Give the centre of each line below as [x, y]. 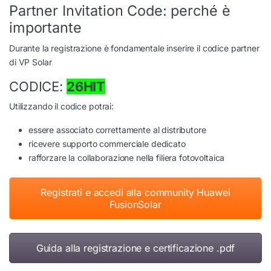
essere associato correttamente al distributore [117, 130]
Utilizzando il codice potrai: [61, 106]
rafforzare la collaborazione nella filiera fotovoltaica [127, 158]
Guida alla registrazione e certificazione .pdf [135, 248]
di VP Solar [31, 62]
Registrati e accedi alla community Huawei [135, 193]
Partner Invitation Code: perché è [120, 11]
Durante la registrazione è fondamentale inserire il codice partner [134, 48]
